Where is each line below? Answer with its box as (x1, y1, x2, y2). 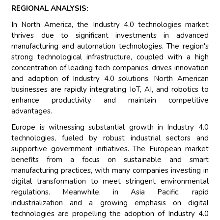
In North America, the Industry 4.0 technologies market (11, 20, 209, 30)
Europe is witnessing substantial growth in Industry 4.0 (11, 122, 209, 133)
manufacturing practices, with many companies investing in (11, 165, 209, 176)
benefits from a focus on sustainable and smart (11, 155, 209, 165)
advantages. (11, 106, 53, 116)
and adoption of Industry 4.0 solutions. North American (11, 74, 209, 84)
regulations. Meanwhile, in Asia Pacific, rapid (11, 187, 209, 197)
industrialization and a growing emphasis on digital (11, 198, 209, 208)
